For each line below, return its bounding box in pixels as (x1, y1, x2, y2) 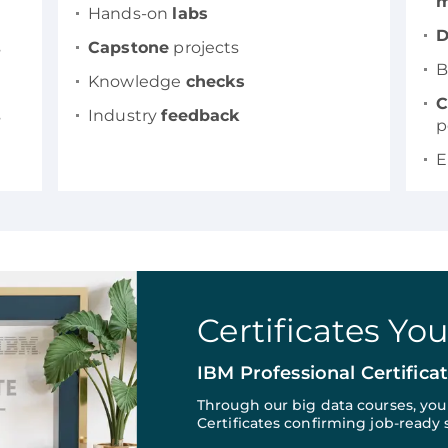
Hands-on (88, 3, 173, 23)
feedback (161, 105, 241, 125)
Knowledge (88, 71, 186, 91)
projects (169, 37, 240, 57)
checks (185, 71, 246, 91)
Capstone (88, 37, 170, 57)
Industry (88, 105, 162, 125)
